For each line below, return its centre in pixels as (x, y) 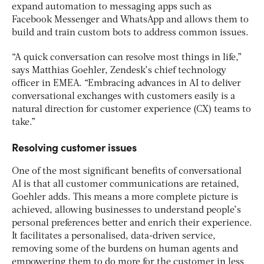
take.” (24, 123)
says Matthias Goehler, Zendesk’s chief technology (119, 71)
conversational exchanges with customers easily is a (123, 97)
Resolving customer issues (75, 147)
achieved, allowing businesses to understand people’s (126, 211)
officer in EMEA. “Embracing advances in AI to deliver (126, 84)
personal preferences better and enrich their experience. (132, 224)
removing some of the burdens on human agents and (125, 250)
